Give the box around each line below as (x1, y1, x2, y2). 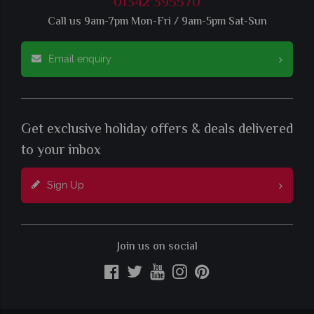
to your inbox (21, 140, 101, 163)
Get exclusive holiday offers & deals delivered (21, 119, 293, 142)
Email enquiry (48, 53, 111, 65)
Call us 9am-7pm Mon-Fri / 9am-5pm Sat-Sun (47, 13, 267, 32)
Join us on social (116, 238, 198, 257)
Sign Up (47, 179, 84, 191)
